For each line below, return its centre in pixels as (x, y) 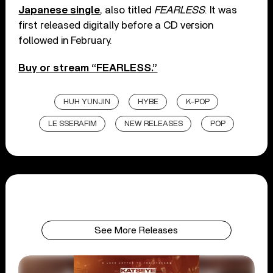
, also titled (127, 10)
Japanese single (59, 10)
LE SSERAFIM (72, 124)
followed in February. (66, 40)
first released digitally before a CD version (116, 25)
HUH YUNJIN (87, 102)
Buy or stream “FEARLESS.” (88, 68)
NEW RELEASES (153, 124)
